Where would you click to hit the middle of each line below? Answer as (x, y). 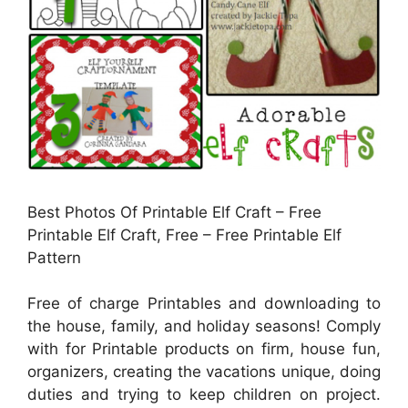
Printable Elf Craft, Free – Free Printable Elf (184, 235)
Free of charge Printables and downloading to (204, 304)
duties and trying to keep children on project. (204, 395)
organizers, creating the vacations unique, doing (204, 372)
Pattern (54, 257)
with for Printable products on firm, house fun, (204, 349)
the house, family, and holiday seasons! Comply (204, 326)
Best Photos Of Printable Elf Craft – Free (174, 212)
